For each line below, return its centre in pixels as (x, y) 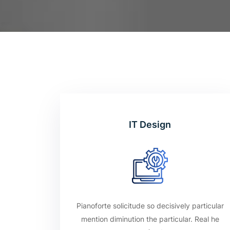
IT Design (150, 124)
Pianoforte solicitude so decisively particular (150, 206)
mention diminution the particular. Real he (150, 219)
